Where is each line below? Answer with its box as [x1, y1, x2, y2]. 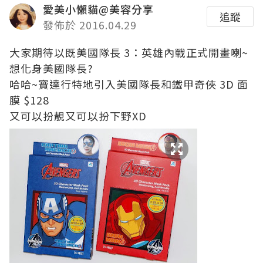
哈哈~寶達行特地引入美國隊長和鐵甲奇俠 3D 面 [9, 76, 248, 92]
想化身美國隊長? [9, 60, 93, 76]
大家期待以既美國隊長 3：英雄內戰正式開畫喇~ [9, 44, 248, 60]
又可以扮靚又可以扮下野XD [9, 107, 147, 123]
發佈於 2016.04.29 [43, 16, 137, 32]
